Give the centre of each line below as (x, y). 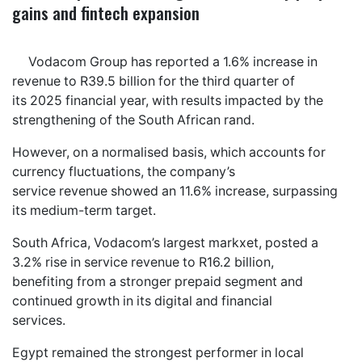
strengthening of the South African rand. (133, 120)
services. (39, 320)
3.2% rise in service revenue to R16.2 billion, (143, 262)
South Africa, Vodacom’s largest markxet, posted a (165, 242)
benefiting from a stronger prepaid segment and (158, 281)
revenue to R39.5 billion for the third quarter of (154, 81)
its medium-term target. (84, 210)
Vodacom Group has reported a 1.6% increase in (173, 61)
